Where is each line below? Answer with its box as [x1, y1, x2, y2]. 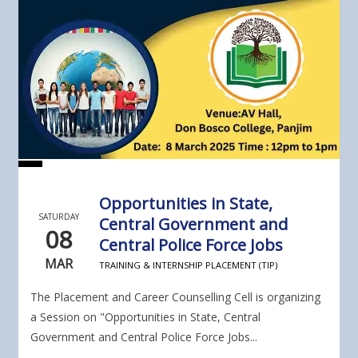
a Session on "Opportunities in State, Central [30, 309, 261, 325]
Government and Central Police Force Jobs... [30, 329, 257, 345]
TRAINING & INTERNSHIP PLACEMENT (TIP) [98, 259, 277, 272]
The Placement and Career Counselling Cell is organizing [30, 289, 320, 305]
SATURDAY [38, 211, 79, 223]
